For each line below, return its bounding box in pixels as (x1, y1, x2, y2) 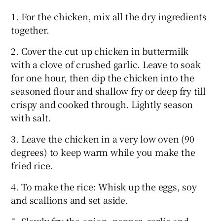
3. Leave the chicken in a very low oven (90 (11, 132, 194, 145)
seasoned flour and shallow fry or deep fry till (11, 84, 206, 97)
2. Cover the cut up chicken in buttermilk (11, 44, 189, 57)
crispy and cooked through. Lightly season (11, 97, 193, 110)
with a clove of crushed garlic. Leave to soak (11, 57, 201, 71)
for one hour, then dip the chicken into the (11, 71, 194, 84)
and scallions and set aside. (11, 193, 128, 206)
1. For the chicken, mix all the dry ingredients (11, 9, 207, 23)
